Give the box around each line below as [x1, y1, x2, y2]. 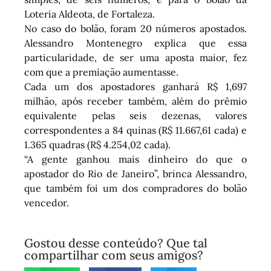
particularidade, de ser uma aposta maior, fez [24, 51, 247, 64]
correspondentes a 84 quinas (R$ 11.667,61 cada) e [24, 124, 247, 137]
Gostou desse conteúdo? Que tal [24, 235, 207, 250]
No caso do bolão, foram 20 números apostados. [24, 22, 247, 35]
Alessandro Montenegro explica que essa [24, 37, 247, 50]
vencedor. [24, 197, 69, 209]
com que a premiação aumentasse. [24, 66, 178, 79]
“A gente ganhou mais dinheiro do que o [24, 153, 247, 166]
